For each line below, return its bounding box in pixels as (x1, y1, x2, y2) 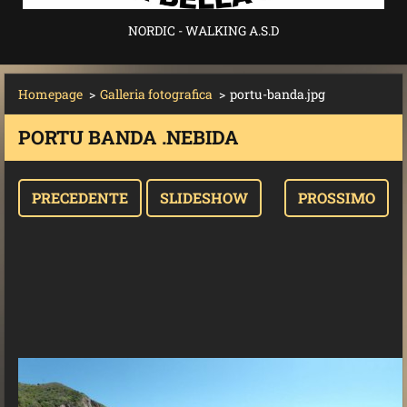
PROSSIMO (298, 188, 375, 207)
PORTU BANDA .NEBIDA (18, 124, 239, 150)
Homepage (18, 85, 83, 103)
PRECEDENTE (32, 188, 128, 207)
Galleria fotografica (100, 85, 213, 103)
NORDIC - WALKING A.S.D (128, 22, 279, 39)
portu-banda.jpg (230, 85, 325, 103)
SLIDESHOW (159, 188, 248, 207)
